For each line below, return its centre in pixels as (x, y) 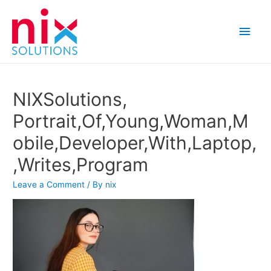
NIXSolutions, (70, 100)
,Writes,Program (81, 165)
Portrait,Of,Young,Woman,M (131, 121)
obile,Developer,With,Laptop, (135, 143)
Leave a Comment (49, 185)
